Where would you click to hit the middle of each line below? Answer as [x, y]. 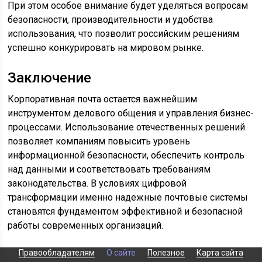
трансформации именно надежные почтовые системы [128, 197]
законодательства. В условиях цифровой [97, 183]
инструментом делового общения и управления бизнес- [131, 113]
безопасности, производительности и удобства [111, 20]
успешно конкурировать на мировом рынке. [106, 48]
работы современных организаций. [86, 225]
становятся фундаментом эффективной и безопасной [125, 211]
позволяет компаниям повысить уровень [99, 141]
